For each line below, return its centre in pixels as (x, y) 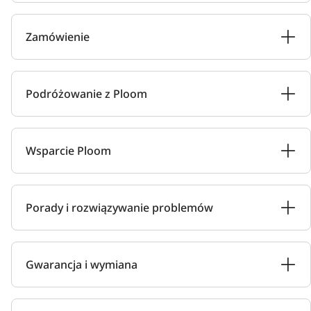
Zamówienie (58, 37)
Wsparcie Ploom (68, 151)
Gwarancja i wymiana (82, 264)
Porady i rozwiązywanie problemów (119, 208)
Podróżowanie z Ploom (86, 94)
